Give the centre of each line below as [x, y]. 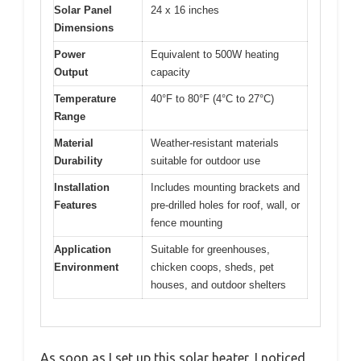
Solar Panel [83, 10]
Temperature [85, 98]
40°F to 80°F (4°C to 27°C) [212, 98]
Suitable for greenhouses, [210, 249]
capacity [170, 72]
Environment [86, 267]
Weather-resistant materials [215, 143]
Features [75, 205]
